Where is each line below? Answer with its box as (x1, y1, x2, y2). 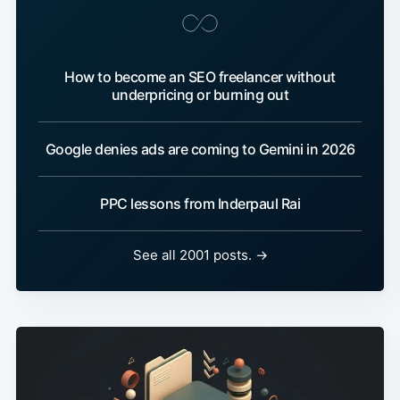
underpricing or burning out (111, 86, 289, 104)
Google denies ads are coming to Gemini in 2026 (45, 140, 355, 159)
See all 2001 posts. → (132, 246, 268, 264)
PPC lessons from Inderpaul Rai (100, 195, 300, 213)
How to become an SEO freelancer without (64, 68, 336, 87)
